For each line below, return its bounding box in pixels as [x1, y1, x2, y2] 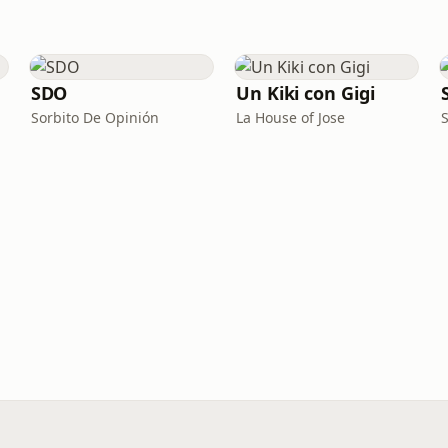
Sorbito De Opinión [30, 108, 159, 127]
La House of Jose [235, 108, 345, 127]
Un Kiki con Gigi [235, 81, 375, 105]
